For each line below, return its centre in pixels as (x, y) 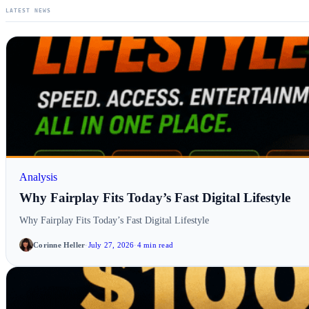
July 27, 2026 (111, 245)
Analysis (39, 177)
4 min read (155, 245)
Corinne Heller (59, 245)
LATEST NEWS (28, 11)
